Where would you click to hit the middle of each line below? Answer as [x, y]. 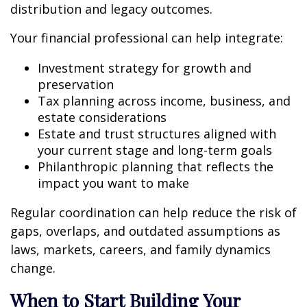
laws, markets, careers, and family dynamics [140, 249]
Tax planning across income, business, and [164, 100]
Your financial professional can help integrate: [147, 37]
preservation [76, 84]
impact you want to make [113, 183]
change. [33, 268]
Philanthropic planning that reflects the [156, 166]
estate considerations [102, 117]
